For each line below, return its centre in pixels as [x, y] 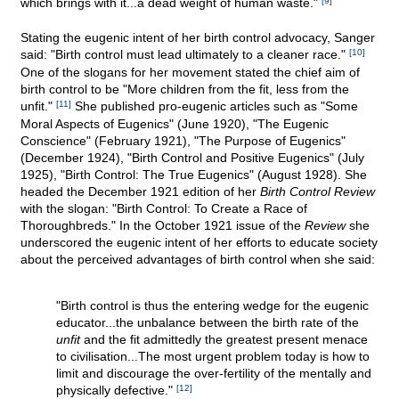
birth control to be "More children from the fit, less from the [185, 90]
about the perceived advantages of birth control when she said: [198, 260]
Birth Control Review [318, 192]
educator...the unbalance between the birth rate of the [208, 323]
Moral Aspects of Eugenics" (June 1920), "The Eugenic [175, 124]
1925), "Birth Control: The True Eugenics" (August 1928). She [194, 175]
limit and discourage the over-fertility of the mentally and [214, 374]
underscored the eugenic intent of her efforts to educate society [199, 243]
